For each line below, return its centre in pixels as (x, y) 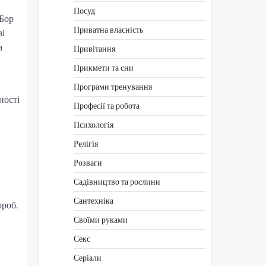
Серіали (88, 257)
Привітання (94, 48)
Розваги (88, 162)
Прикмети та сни (104, 67)
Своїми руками (101, 219)
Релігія (86, 143)
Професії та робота (107, 105)
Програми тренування (113, 86)
